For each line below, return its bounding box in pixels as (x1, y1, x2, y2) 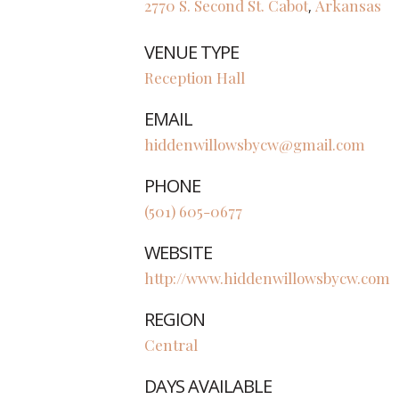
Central (144, 335, 198, 354)
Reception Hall (144, 68, 245, 87)
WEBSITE (144, 240, 212, 265)
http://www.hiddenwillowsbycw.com (144, 268, 390, 288)
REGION (144, 307, 205, 331)
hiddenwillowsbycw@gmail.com (144, 134, 365, 154)
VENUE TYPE (144, 40, 239, 64)
